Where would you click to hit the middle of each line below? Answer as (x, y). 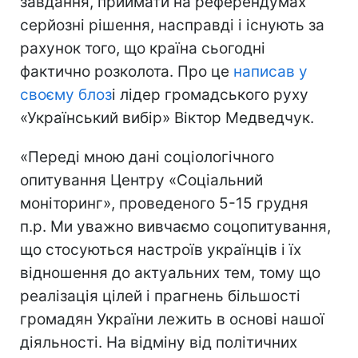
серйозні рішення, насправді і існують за (172, 25)
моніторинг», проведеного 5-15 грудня (164, 203)
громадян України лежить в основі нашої (172, 319)
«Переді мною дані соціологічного (147, 157)
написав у (270, 72)
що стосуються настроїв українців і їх (161, 250)
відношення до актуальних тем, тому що (170, 273)
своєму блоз (66, 95)
